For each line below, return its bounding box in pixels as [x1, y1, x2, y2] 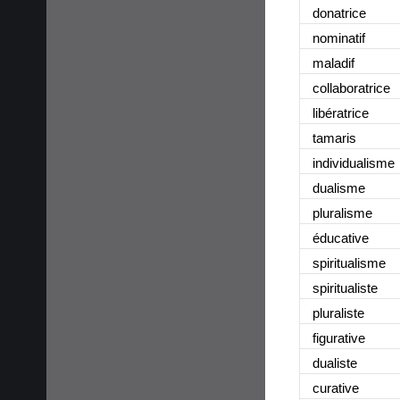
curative [312, 379, 359, 396]
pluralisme [312, 204, 372, 221]
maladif [312, 54, 354, 71]
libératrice [312, 104, 369, 121]
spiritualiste [312, 279, 378, 296]
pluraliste [312, 304, 364, 321]
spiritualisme [312, 254, 386, 271]
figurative [312, 329, 365, 346]
